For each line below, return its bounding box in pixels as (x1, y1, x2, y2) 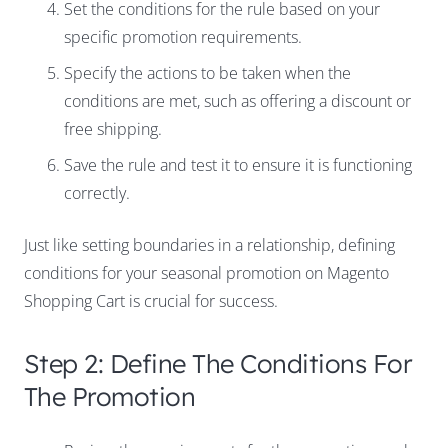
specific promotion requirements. (64, 26, 302, 49)
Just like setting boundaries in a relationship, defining (24, 234, 395, 257)
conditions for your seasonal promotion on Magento (24, 262, 389, 285)
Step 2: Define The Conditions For (24, 347, 413, 380)
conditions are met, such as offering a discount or (64, 90, 411, 113)
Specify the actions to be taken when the (64, 62, 351, 85)
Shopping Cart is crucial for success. (24, 290, 278, 313)
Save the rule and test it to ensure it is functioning (64, 154, 412, 177)
